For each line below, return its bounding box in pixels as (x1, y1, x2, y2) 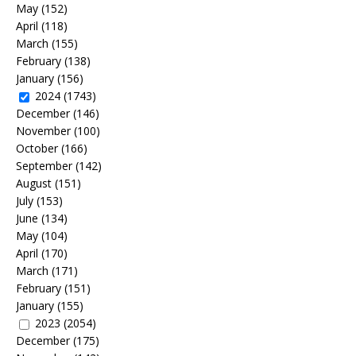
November (16, 123, 71, 139)
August (16, 176, 52, 192)
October (16, 141, 58, 157)
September (16, 158, 72, 174)
